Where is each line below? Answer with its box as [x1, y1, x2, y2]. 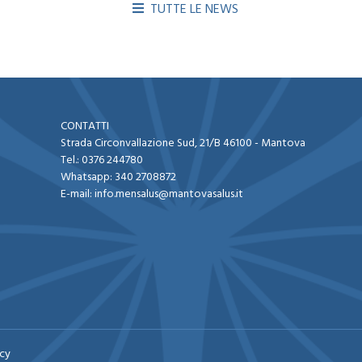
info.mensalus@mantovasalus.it [94, 185, 243, 204]
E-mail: [60, 185, 95, 204]
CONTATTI [60, 117, 109, 137]
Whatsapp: [60, 168, 115, 187]
